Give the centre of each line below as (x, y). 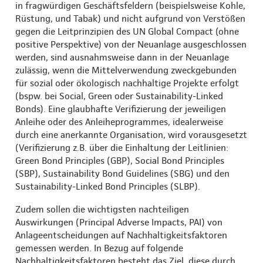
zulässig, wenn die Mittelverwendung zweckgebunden (126, 70)
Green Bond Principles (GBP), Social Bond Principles (120, 160)
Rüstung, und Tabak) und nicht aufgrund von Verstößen (130, 18)
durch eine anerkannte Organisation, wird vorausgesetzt (131, 134)
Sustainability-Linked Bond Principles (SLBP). (108, 186)
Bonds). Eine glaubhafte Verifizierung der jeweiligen (121, 109)
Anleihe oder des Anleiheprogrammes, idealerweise (119, 122)
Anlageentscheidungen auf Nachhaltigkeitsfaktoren (121, 235)
